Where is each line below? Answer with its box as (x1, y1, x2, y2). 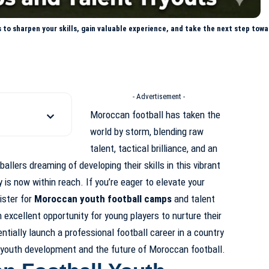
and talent (171, 193, 215, 205)
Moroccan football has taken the (89, 109, 220, 121)
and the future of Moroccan (76, 243, 191, 256)
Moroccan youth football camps (34, 193, 172, 205)
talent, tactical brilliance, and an (89, 142, 217, 155)
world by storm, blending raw (89, 125, 204, 138)
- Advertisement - (133, 92, 186, 101)
